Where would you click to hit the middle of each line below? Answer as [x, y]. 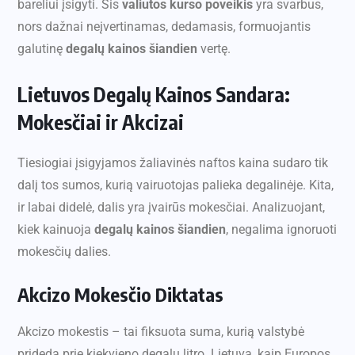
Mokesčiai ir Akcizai [101, 122]
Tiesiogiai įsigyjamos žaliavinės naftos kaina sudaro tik [173, 163]
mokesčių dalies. [64, 252]
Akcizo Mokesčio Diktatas [120, 294]
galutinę [42, 49]
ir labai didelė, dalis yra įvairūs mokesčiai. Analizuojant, [171, 208]
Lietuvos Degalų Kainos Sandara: [154, 95]
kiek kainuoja [56, 230]
